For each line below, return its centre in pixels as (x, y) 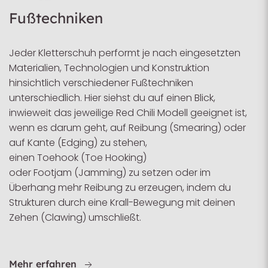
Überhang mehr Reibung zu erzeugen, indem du (120, 187)
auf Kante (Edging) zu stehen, (78, 142)
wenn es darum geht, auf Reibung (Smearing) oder (127, 127)
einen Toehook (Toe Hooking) (78, 157)
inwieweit (30, 112)
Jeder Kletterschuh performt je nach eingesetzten (125, 53)
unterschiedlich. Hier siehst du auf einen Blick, (112, 98)
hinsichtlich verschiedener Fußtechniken (101, 83)
